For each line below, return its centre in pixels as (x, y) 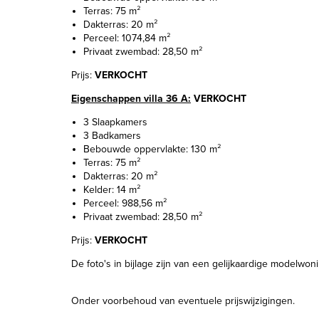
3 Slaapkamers (115, 122)
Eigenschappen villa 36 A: (131, 99)
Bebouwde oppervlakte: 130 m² (152, 149)
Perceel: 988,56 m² (125, 203)
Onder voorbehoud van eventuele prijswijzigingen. (183, 301)
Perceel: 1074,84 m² (127, 38)
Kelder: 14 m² (112, 190)
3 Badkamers (112, 136)
